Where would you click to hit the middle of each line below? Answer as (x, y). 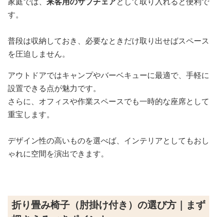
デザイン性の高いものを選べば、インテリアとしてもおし (108, 140)
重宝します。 (31, 114)
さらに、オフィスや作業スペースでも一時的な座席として (108, 101)
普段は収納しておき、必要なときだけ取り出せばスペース (108, 40)
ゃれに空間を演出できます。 (58, 153)
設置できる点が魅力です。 (54, 88)
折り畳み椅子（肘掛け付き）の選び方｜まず (108, 204)
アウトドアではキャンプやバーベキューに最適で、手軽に (108, 75)
